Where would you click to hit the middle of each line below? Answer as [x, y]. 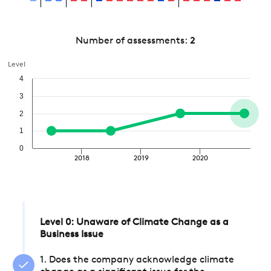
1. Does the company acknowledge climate [137, 260]
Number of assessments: [133, 41]
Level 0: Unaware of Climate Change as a [134, 223]
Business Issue [72, 235]
